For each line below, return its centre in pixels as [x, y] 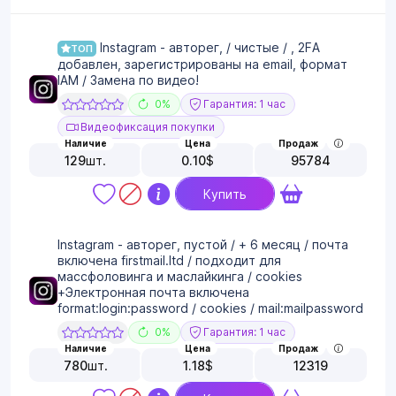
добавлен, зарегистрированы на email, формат [202, 65]
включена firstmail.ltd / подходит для [169, 261]
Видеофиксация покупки [146, 127]
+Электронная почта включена [153, 293]
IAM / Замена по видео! [128, 80]
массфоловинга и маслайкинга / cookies [180, 277]
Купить [225, 194]
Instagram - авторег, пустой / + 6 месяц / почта [203, 245]
